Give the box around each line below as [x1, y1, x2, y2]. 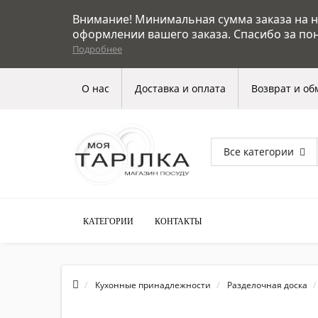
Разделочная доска [227, 278, 307, 291]
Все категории [224, 144, 294, 158]
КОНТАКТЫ [155, 216, 202, 226]
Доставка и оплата [135, 82, 226, 95]
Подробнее [72, 43, 122, 55]
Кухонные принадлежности [95, 278, 211, 291]
